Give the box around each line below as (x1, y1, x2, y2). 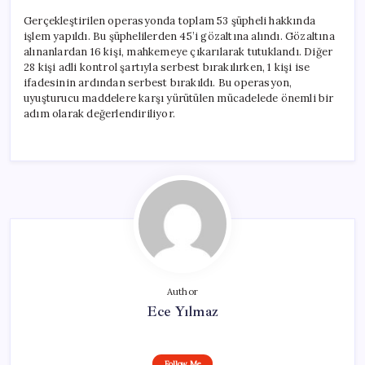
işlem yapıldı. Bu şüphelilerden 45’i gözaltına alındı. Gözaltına (24, 29, 335, 43)
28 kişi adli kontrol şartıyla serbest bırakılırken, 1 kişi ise (24, 59, 310, 74)
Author (166, 285, 199, 297)
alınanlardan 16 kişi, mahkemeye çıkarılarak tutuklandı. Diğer (24, 44, 333, 59)
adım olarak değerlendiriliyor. (24, 106, 175, 121)
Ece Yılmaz (147, 301, 218, 320)
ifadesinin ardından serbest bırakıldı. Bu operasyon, (24, 75, 292, 90)
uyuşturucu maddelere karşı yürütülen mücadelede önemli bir (24, 90, 334, 105)
